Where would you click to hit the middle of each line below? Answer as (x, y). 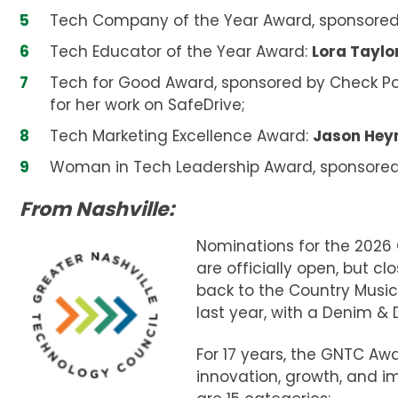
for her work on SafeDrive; (147, 104)
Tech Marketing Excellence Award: (181, 135)
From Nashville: (97, 209)
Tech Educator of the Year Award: (181, 51)
